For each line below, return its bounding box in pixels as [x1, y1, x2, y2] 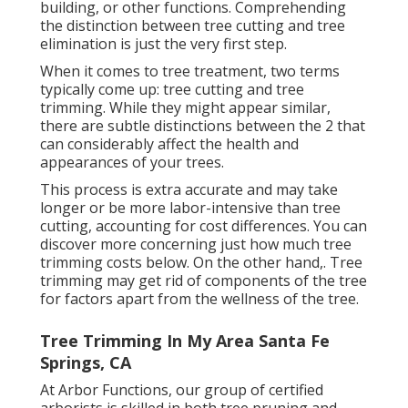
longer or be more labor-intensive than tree [40, 198, 341, 219]
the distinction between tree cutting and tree [40, 15, 345, 36]
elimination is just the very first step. [40, 34, 287, 55]
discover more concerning [40, 234, 220, 255]
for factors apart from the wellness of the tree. [40, 289, 359, 310]
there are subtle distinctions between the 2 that [40, 116, 365, 137]
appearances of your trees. [40, 152, 224, 173]
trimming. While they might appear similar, [40, 97, 331, 118]
